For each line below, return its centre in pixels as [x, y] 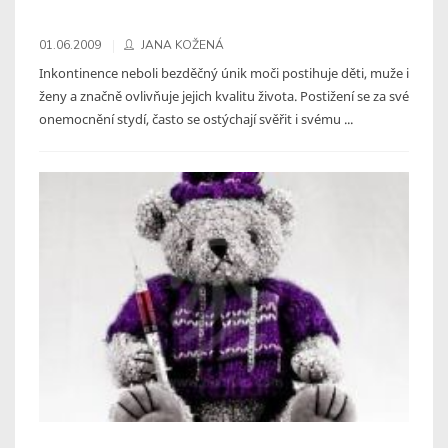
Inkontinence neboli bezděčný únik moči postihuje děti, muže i [224, 72]
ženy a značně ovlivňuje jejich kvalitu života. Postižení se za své [224, 95]
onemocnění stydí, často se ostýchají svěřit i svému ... [196, 118]
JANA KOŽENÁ [182, 44]
